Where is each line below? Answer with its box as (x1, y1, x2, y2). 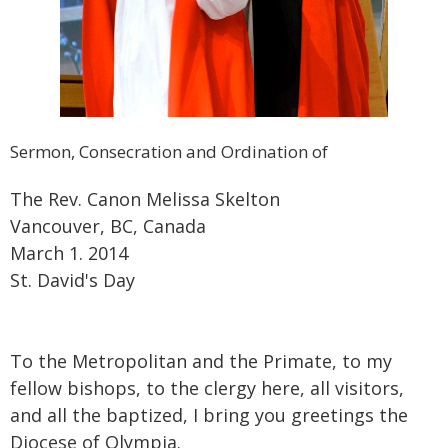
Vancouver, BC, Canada (10, 213, 206, 238)
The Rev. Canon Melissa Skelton (10, 186, 280, 211)
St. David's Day (10, 267, 135, 292)
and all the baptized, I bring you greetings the (10, 402, 408, 427)
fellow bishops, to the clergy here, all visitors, (10, 375, 404, 400)
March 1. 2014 (10, 240, 128, 265)
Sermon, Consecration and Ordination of (10, 139, 328, 163)
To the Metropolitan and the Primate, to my (10, 348, 392, 373)
